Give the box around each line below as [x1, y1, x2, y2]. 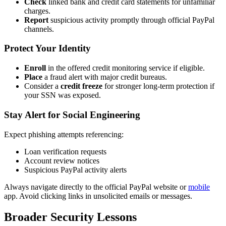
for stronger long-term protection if [102, 82, 214, 91]
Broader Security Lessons [4, 210, 137, 224]
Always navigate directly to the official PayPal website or [4, 182, 188, 191]
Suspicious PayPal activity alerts [24, 165, 127, 174]
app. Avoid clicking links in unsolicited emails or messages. [4, 191, 192, 200]
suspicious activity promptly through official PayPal [48, 15, 214, 24]
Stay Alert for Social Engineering [4, 109, 140, 120]
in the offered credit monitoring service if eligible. [46, 64, 205, 73]
